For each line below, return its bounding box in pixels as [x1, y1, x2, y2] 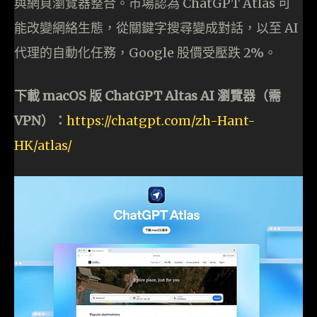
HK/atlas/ [14, 137, 72, 154]
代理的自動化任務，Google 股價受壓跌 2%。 [14, 44, 277, 61]
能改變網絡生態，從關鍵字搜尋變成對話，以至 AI [14, 19, 299, 36]
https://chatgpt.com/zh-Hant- [67, 112, 255, 129]
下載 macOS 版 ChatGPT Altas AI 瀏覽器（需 [14, 87, 281, 104]
